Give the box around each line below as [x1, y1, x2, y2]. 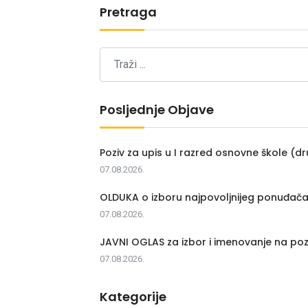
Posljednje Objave [100, 100, 214, 118]
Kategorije [100, 287, 166, 305]
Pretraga [100, 3, 157, 21]
